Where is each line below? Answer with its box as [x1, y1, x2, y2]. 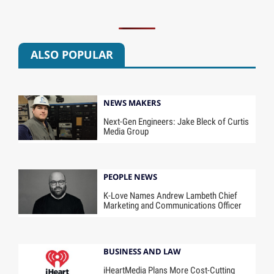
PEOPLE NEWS [103, 171, 158, 183]
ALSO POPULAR [30, 47, 113, 62]
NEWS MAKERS [103, 97, 161, 108]
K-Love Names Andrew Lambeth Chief [103, 190, 238, 202]
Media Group [103, 125, 149, 137]
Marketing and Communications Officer [103, 200, 242, 212]
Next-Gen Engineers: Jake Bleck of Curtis [103, 116, 250, 127]
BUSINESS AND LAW [103, 246, 182, 257]
